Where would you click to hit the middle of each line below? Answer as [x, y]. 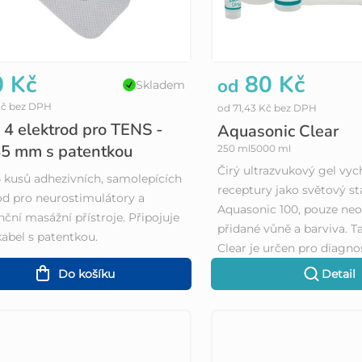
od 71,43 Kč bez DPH [267, 108]
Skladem [161, 85]
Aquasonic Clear [278, 132]
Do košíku [87, 274]
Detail [339, 274]
